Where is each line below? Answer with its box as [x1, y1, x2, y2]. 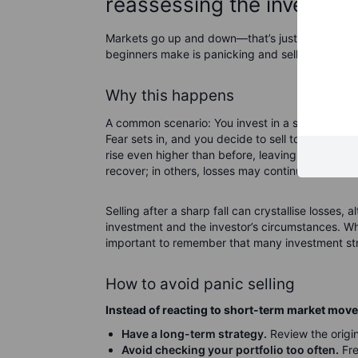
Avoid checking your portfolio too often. [121, 343, 339, 356]
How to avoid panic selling [105, 275, 295, 293]
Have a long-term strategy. [121, 327, 267, 340]
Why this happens [105, 86, 234, 105]
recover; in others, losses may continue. [105, 164, 312, 177]
